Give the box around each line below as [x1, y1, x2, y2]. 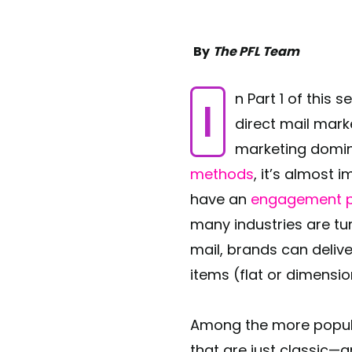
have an [190, 189, 251, 210]
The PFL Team [213, 42, 299, 61]
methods [190, 164, 254, 185]
